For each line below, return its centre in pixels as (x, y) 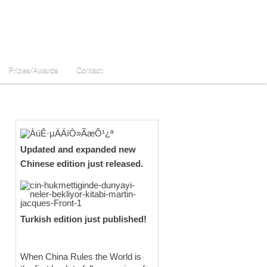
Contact (90, 69)
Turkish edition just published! (83, 219)
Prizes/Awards (33, 69)
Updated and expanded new (78, 149)
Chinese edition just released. (82, 164)
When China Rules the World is (81, 257)
